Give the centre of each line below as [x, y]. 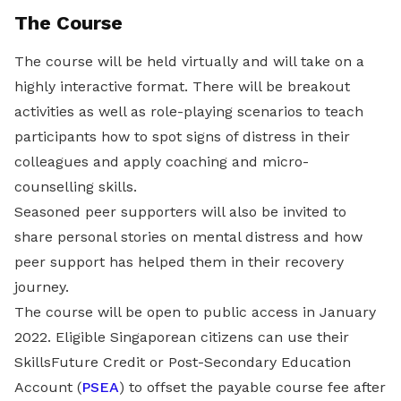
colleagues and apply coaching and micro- [162, 162]
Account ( [48, 387]
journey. [42, 287]
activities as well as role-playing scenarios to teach [189, 111]
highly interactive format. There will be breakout [182, 86]
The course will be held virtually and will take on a [189, 61]
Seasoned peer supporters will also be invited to [180, 212]
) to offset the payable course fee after [252, 387]
